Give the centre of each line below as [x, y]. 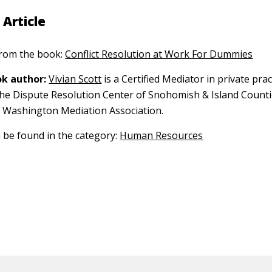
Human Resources [161, 135]
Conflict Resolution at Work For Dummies [159, 54]
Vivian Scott [75, 79]
